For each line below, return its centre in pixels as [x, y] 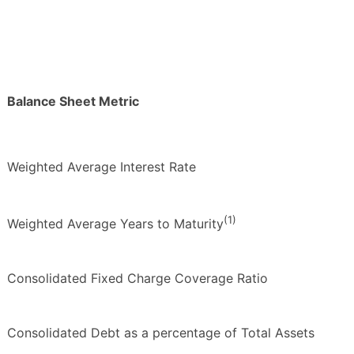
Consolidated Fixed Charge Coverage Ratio [137, 278]
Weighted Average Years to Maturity [115, 223]
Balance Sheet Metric [73, 101]
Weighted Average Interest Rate [102, 166]
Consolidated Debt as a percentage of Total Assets [161, 332]
